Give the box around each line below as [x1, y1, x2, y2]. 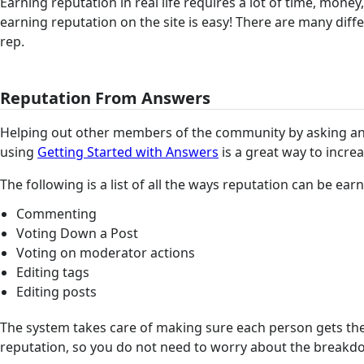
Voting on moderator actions [15, 243, 195, 262]
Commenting [15, 204, 97, 223]
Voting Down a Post [15, 223, 138, 242]
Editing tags [15, 262, 89, 281]
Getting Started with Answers [37, 142, 219, 161]
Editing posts [15, 282, 97, 301]
